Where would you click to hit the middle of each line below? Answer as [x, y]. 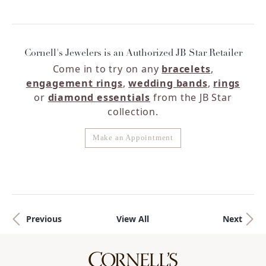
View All [133, 218]
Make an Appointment [133, 137]
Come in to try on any [106, 69]
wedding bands [168, 83]
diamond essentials [99, 97]
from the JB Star [191, 97]
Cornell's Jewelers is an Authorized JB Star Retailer [133, 53]
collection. [133, 111]
